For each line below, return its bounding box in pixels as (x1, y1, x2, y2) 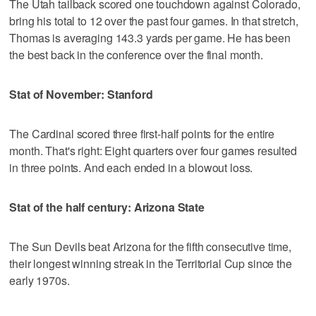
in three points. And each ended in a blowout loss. (9, 159, 253, 176)
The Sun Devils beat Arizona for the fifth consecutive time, (9, 238, 292, 255)
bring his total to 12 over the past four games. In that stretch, (9, 12, 298, 29)
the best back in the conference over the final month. (9, 46, 263, 63)
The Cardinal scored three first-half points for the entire (9, 125, 275, 142)
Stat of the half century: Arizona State (9, 198, 205, 215)
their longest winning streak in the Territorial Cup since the (9, 255, 292, 272)
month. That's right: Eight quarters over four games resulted (9, 142, 297, 159)
